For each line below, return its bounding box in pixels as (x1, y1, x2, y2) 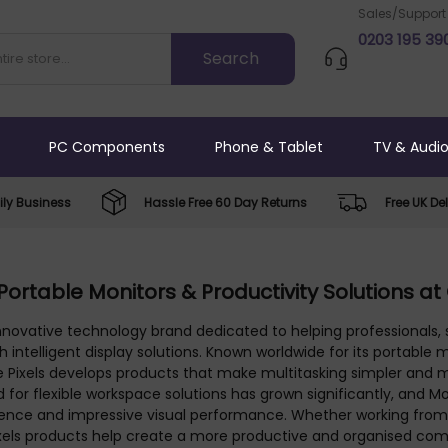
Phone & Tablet (215, 136, 323, 157)
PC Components (49, 136, 165, 157)
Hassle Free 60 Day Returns (144, 193, 307, 211)
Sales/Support (358, 5, 446, 22)
